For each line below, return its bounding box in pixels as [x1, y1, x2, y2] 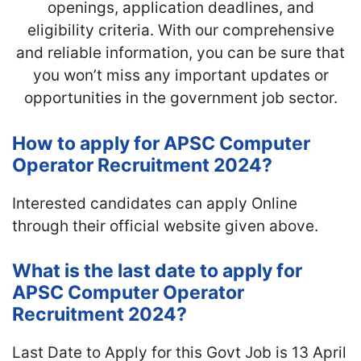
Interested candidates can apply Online [12, 193, 297, 213]
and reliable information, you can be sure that [16, 44, 345, 62]
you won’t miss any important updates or [32, 66, 329, 85]
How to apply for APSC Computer [12, 131, 310, 155]
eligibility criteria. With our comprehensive [27, 21, 334, 39]
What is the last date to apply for [12, 259, 302, 282]
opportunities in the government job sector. [23, 89, 338, 107]
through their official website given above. [12, 216, 318, 235]
